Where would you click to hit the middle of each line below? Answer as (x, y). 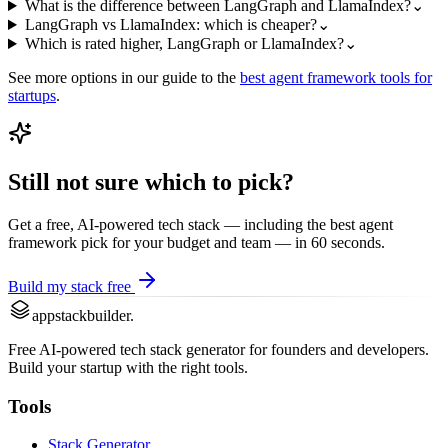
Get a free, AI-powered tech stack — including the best (183, 224)
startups (32, 96)
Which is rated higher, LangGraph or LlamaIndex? (184, 44)
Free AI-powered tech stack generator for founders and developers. (218, 349)
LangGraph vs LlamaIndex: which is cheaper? (170, 25)
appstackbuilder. (83, 315)
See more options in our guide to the (122, 78)
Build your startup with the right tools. (128, 367)
